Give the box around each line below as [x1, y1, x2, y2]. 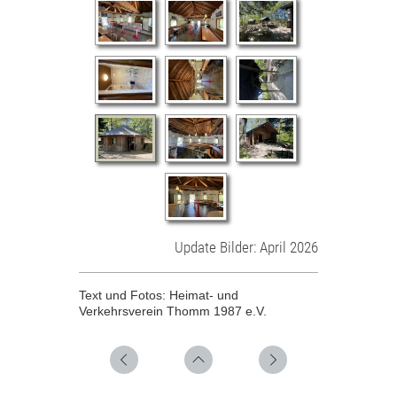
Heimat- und [169, 287, 238, 302]
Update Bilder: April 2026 [175, 237, 318, 256]
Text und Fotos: [79, 287, 169, 302]
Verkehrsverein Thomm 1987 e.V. [79, 303, 267, 318]
